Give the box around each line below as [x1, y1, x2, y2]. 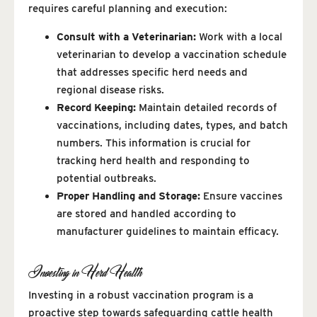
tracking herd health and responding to [57, 154, 250, 167]
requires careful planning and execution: [28, 2, 227, 16]
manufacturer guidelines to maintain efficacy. [57, 224, 279, 238]
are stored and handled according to [57, 207, 236, 220]
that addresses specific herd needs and [57, 65, 248, 79]
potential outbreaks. [57, 171, 156, 185]
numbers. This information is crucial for [57, 136, 250, 149]
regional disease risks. [57, 83, 164, 96]
